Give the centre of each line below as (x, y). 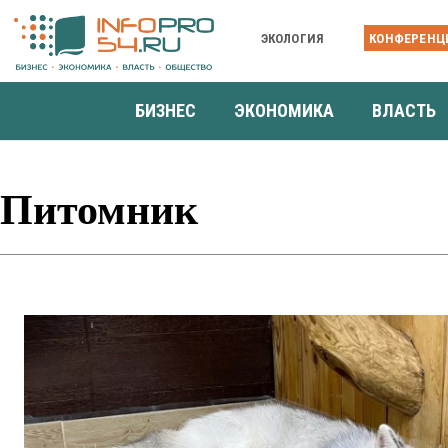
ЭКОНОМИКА (284, 110)
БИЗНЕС (165, 110)
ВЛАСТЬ (404, 110)
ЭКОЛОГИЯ (292, 38)
